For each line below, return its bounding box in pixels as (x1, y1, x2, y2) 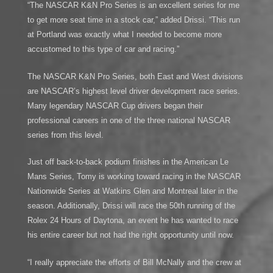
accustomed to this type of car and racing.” (27, 44, 179, 54)
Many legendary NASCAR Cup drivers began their (27, 101, 203, 110)
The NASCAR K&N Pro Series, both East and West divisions (27, 71, 243, 81)
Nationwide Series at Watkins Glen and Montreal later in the (27, 186, 238, 196)
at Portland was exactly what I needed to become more (27, 29, 222, 39)
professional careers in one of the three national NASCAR (27, 115, 230, 125)
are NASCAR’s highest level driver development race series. (27, 86, 240, 96)
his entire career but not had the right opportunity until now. (27, 230, 234, 240)
